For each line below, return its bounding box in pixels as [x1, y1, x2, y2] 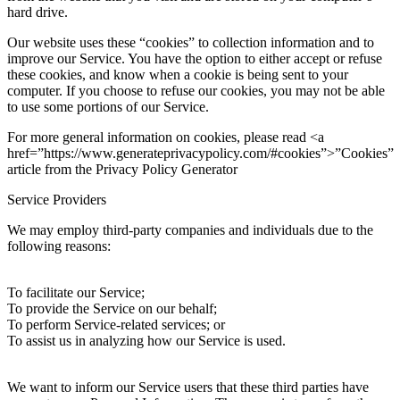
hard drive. [7, 4, 68, 20]
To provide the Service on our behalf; [7, 301, 217, 316]
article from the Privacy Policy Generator [7, 162, 237, 177]
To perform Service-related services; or [7, 317, 225, 332]
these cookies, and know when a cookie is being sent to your [7, 67, 348, 82]
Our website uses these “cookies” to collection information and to [7, 35, 374, 50]
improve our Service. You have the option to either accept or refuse [7, 51, 382, 66]
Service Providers [7, 192, 106, 207]
